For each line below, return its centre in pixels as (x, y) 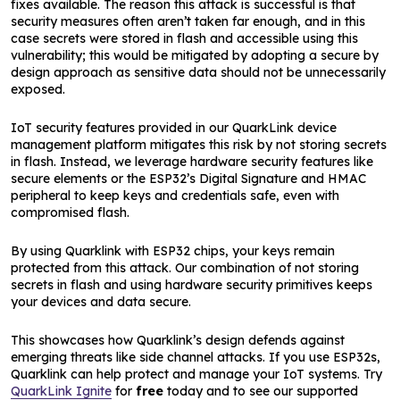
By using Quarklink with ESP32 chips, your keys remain (173, 251)
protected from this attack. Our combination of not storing (185, 268)
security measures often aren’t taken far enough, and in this (188, 21)
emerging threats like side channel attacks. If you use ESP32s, (196, 357)
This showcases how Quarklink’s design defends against (178, 340)
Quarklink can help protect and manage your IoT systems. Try (196, 374)
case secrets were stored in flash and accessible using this (184, 38)
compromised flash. (70, 212)
